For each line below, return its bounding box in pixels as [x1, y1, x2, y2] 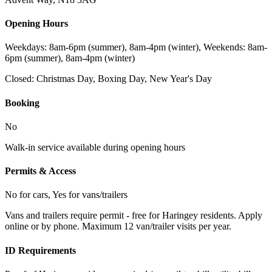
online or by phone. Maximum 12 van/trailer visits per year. [5, 221, 231, 232]
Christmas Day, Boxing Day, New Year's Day [36, 73, 212, 84]
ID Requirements [5, 245, 76, 256]
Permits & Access [5, 166, 76, 177]
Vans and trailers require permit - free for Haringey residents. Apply [5, 210, 262, 221]
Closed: [5, 73, 36, 84]
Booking [5, 97, 39, 108]
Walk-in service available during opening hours [5, 141, 185, 152]
